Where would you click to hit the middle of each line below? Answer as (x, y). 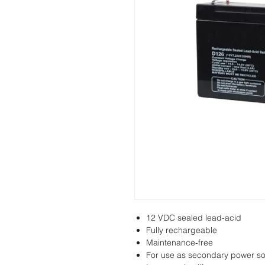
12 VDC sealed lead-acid (194, 218)
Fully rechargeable (182, 230)
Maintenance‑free (180, 243)
